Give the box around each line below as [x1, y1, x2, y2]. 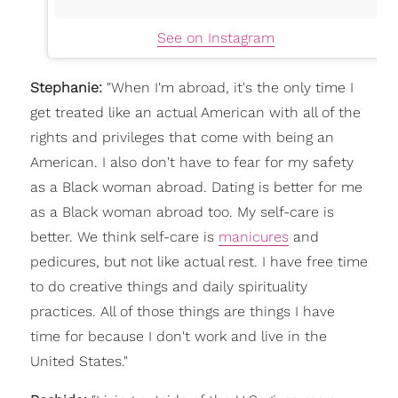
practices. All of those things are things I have [29, 302, 335, 320]
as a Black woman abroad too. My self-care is [29, 203, 334, 220]
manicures [218, 227, 289, 245]
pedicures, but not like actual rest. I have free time [29, 252, 368, 270]
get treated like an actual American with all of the [29, 103, 361, 121]
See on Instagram [156, 28, 275, 46]
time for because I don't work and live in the [29, 327, 327, 345]
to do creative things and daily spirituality [29, 277, 307, 295]
